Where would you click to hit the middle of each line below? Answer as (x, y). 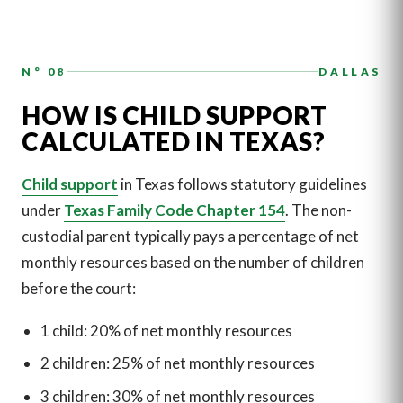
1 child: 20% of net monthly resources (166, 331)
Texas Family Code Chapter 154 (175, 210)
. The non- (318, 210)
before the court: (79, 288)
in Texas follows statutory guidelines (242, 184)
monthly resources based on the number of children (193, 262)
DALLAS (350, 71)
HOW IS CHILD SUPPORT (175, 116)
